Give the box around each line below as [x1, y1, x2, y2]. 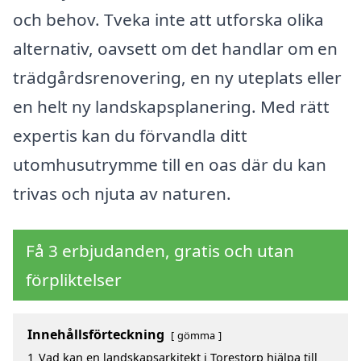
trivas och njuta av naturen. [13, 181, 231, 205]
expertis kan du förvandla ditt [13, 123, 247, 147]
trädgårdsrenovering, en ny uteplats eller [13, 65, 342, 89]
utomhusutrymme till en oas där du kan [13, 152, 326, 176]
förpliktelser [26, 268, 122, 292]
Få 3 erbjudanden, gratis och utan [26, 239, 294, 263]
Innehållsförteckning [27, 326, 164, 344]
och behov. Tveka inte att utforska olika [13, 7, 324, 31]
